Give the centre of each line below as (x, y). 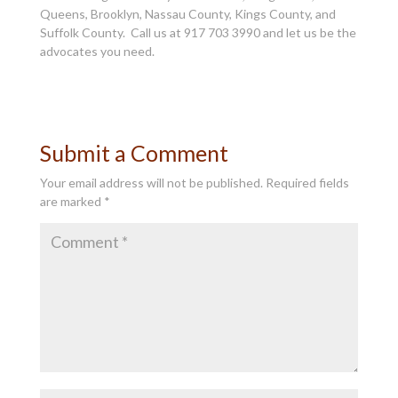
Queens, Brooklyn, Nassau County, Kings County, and (187, 13)
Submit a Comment (134, 152)
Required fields (307, 182)
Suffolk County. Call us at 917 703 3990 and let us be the (198, 32)
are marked (72, 201)
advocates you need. (97, 51)
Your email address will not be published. (151, 182)
